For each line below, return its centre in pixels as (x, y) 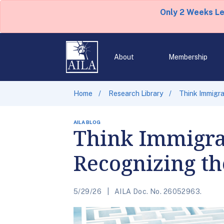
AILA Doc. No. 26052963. (157, 191)
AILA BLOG (87, 122)
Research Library (136, 93)
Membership (188, 57)
